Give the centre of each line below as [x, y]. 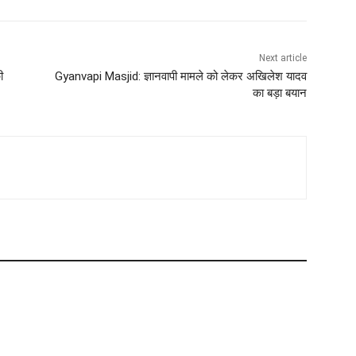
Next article [282, 58]
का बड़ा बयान [279, 93]
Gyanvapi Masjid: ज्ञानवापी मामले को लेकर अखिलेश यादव [180, 77]
